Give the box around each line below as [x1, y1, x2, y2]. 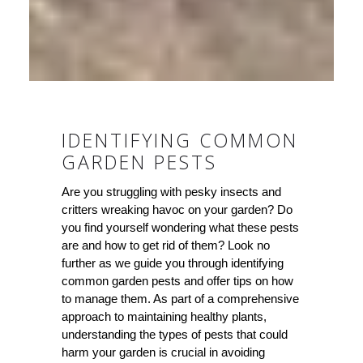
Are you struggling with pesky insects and [61, 184, 281, 199]
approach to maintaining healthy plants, [61, 309, 267, 323]
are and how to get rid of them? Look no [61, 237, 270, 252]
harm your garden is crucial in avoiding [61, 344, 265, 359]
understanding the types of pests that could [61, 327, 288, 341]
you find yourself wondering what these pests [61, 220, 299, 234]
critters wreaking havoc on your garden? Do [61, 202, 293, 216]
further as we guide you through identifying [61, 255, 284, 270]
